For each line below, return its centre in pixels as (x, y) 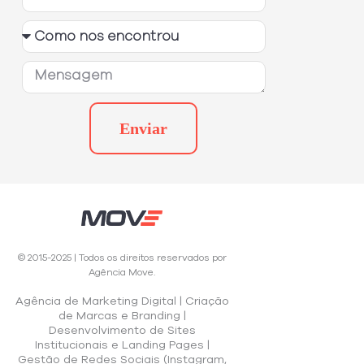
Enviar (144, 128)
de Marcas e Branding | (122, 316)
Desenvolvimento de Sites (122, 330)
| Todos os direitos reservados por (150, 257)
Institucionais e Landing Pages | (122, 345)
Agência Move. (122, 272)
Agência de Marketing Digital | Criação (122, 301)
